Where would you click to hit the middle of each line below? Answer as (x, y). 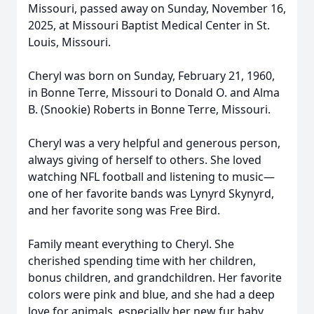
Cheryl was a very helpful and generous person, (154, 143)
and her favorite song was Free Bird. (124, 210)
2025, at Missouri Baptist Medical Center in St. (149, 25)
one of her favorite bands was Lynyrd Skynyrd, (151, 193)
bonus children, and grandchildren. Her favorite (155, 278)
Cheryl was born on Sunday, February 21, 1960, (151, 76)
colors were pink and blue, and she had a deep (151, 294)
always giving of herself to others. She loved (145, 160)
